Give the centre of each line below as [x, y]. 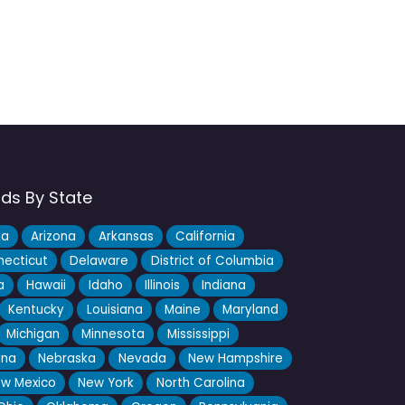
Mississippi [198, 334]
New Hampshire [235, 359]
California [205, 237]
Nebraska [67, 359]
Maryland [250, 310]
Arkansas [126, 237]
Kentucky [37, 310]
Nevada [142, 359]
